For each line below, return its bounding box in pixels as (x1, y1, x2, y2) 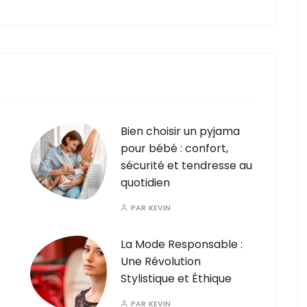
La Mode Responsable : (121, 236, 243, 253)
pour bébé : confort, (121, 140, 228, 157)
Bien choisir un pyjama (121, 123, 240, 140)
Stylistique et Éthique (121, 271, 232, 287)
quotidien (121, 175, 170, 191)
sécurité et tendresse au (121, 158, 252, 174)
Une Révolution (121, 254, 201, 270)
